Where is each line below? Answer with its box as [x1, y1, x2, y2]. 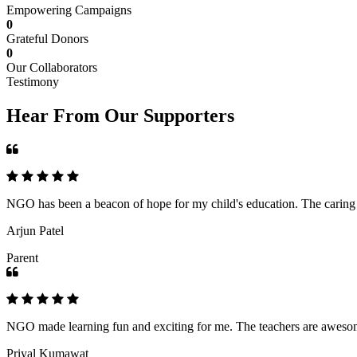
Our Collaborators [6, 60, 97, 74]
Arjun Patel [6, 223, 64, 237]
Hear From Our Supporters [6, 104, 234, 126]
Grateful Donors [6, 31, 88, 45]
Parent [6, 250, 38, 265]
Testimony [6, 74, 59, 88]
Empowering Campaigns [6, 2, 131, 17]
